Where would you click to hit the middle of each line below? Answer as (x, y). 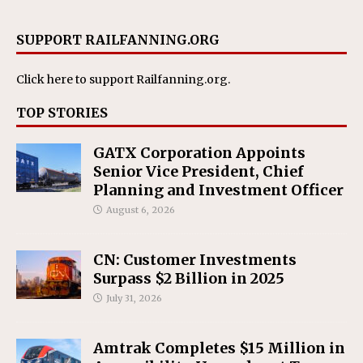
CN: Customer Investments (195, 260)
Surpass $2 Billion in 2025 (189, 278)
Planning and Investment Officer (218, 190)
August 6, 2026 (141, 210)
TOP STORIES (62, 113)
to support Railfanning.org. (152, 79)
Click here (45, 79)
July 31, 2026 (134, 298)
